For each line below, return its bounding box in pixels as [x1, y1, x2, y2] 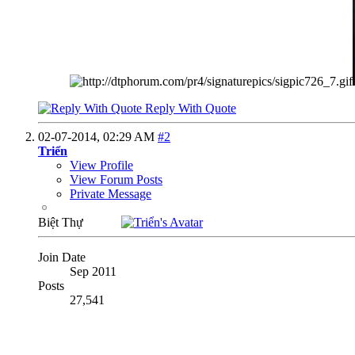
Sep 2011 [70, 265, 116, 279]
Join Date [38, 250, 86, 265]
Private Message [70, 187, 151, 201]
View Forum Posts [70, 173, 162, 187]
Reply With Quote [142, 101, 236, 116]
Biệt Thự [38, 216, 86, 230]
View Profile [70, 158, 133, 173]
